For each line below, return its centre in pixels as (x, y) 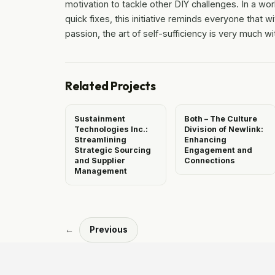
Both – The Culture (220, 118)
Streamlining (100, 139)
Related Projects (110, 86)
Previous (109, 229)
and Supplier (100, 160)
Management (101, 171)
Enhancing (205, 139)
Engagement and (218, 150)
